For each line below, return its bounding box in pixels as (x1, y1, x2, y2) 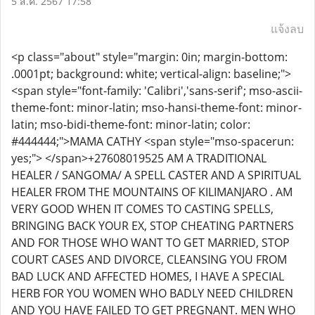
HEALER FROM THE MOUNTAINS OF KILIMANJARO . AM (11, 184, 292, 200)
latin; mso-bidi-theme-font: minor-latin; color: (11, 117, 250, 132)
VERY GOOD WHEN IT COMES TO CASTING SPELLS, (11, 201, 274, 217)
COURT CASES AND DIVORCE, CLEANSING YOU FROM (11, 252, 287, 267)
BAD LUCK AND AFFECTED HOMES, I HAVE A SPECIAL (11, 269, 284, 284)
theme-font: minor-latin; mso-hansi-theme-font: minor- (11, 100, 302, 115)
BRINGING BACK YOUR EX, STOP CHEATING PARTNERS (11, 218, 294, 233)
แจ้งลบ (271, 21, 304, 37)
